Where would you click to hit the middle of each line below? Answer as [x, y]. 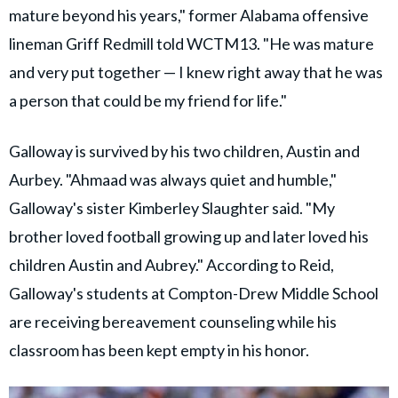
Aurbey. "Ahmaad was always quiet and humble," [173, 180]
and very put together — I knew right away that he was [196, 72]
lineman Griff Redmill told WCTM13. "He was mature [191, 44]
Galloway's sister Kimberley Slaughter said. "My [172, 208]
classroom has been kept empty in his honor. [159, 350]
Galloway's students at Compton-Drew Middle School [194, 294]
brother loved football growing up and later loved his [189, 237]
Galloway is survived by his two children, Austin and [184, 151]
